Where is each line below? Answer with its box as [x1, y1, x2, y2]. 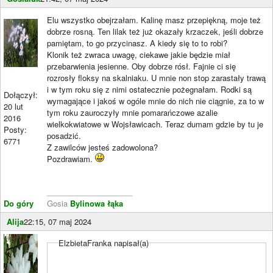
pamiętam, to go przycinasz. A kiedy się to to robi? [47, 37, 227, 49]
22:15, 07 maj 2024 [24, 216, 91, 227]
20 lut [4, 101, 23, 112]
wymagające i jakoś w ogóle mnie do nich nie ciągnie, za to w [47, 95, 264, 107]
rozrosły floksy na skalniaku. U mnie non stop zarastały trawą [47, 72, 266, 83]
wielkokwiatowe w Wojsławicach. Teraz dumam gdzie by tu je [47, 118, 263, 130]
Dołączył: [4, 89, 38, 101]
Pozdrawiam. [47, 153, 95, 165]
